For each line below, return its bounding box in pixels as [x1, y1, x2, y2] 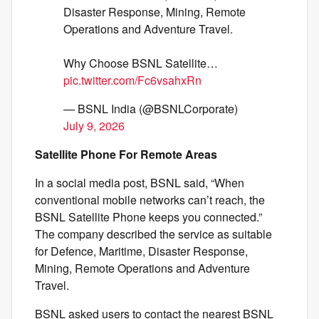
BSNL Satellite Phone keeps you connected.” [35, 209, 262, 225]
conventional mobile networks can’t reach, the [35, 192, 265, 208]
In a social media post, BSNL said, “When [35, 174, 244, 191]
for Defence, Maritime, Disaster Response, [35, 243, 248, 259]
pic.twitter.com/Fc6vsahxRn [63, 72, 202, 88]
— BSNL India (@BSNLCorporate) [63, 100, 238, 117]
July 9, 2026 [63, 117, 125, 134]
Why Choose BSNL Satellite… [63, 55, 218, 71]
